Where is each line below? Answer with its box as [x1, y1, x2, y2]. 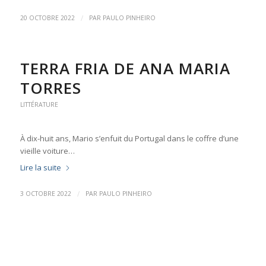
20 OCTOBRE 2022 [20, 14, 75, 23]
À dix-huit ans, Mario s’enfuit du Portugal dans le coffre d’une [20, 133, 239, 144]
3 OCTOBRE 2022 [20, 189, 71, 198]
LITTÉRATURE [20, 100, 58, 109]
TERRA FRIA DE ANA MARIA [20, 58, 230, 80]
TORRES [20, 77, 81, 99]
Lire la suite [20, 162, 61, 173]
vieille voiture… [20, 145, 75, 157]
